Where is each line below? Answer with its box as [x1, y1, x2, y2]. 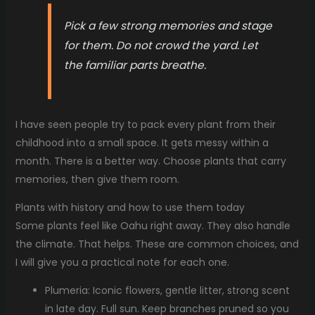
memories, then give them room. [15, 172, 179, 186]
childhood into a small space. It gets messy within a [15, 135, 269, 150]
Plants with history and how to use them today [15, 200, 245, 214]
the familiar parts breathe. [64, 58, 207, 72]
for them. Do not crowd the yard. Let [64, 38, 259, 53]
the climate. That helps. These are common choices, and [15, 236, 299, 251]
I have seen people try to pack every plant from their [15, 117, 276, 131]
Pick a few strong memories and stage [64, 18, 273, 33]
